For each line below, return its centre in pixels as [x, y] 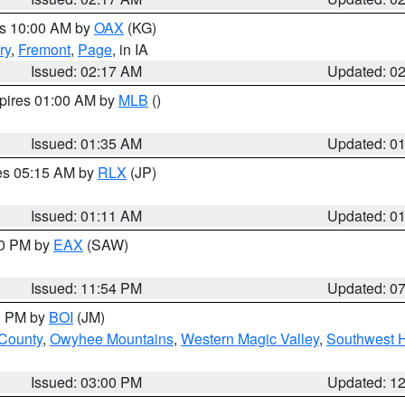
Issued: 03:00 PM [87, 382]
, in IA [130, 49]
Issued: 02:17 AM [87, 71]
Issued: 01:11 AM [87, 216]
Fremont [44, 49]
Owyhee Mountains [112, 339]
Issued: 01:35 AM [87, 143]
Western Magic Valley [250, 339]
